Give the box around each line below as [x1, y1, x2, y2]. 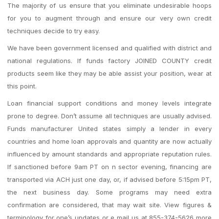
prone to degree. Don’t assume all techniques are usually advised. [7, 112, 212, 120]
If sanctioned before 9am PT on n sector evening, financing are [7, 163, 212, 171]
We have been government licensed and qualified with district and [7, 44, 212, 52]
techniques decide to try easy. [7, 27, 100, 35]
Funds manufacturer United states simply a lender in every [7, 125, 212, 132]
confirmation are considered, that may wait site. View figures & [7, 201, 212, 209]
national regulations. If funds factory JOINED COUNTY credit [7, 57, 212, 65]
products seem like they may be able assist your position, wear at [7, 69, 212, 77]
